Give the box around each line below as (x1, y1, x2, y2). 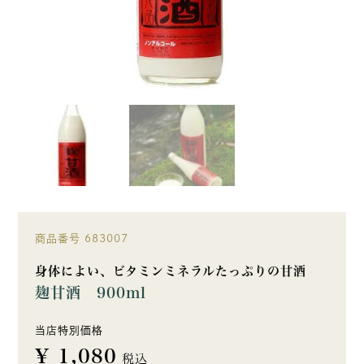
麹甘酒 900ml (34, 285, 146, 301)
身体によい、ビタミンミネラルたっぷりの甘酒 (34, 265, 306, 278)
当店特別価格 (34, 325, 103, 336)
